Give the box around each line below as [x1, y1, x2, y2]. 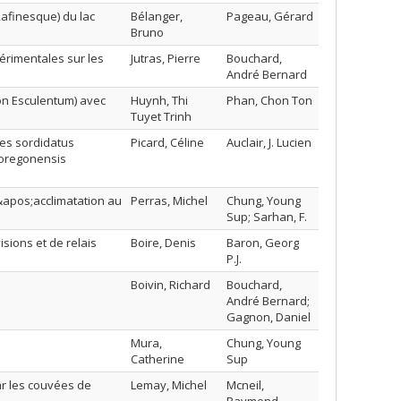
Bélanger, [131, 8, 183, 24]
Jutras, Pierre [131, 50, 200, 66]
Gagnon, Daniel [226, 309, 311, 325]
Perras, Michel [131, 192, 208, 209]
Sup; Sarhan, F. [226, 209, 307, 225]
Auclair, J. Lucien [226, 134, 311, 150]
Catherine [131, 351, 184, 367]
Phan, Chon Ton [226, 92, 312, 108]
